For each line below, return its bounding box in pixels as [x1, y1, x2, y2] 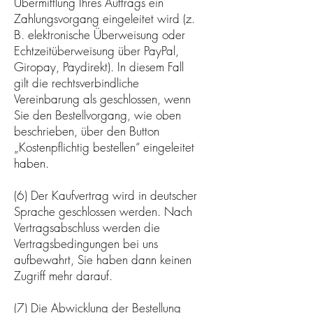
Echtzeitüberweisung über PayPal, [14, 42, 179, 59]
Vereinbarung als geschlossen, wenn [14, 90, 191, 107]
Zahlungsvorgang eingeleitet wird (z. [14, 10, 195, 27]
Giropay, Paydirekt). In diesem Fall [14, 58, 184, 75]
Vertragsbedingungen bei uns [14, 235, 158, 252]
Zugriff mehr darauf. [14, 267, 112, 284]
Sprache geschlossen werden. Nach [14, 203, 192, 219]
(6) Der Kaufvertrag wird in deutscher [14, 187, 197, 203]
